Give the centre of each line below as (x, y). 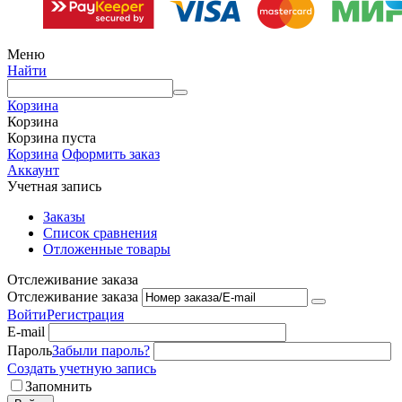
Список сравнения (100, 232)
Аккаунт (33, 170)
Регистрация (85, 314)
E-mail (26, 331)
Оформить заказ (111, 153)
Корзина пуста (52, 137)
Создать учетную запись (82, 368)
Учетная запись (54, 186)
